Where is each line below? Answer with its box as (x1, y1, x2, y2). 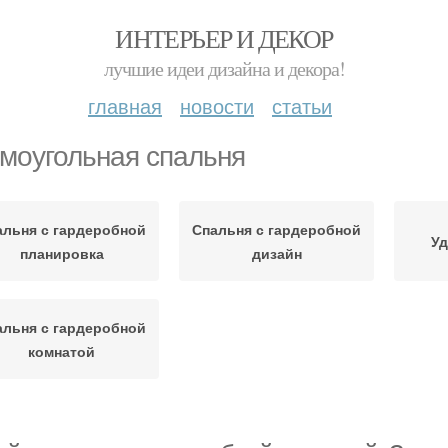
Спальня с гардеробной (192, 219, 361, 239)
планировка (19, 243, 104, 263)
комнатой (28, 341, 95, 361)
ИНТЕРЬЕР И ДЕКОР (115, 21, 333, 55)
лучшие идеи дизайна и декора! (103, 55, 345, 82)
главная (88, 91, 162, 120)
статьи (272, 91, 332, 120)
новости (180, 91, 254, 120)
